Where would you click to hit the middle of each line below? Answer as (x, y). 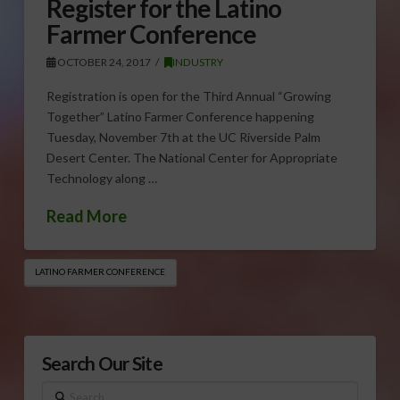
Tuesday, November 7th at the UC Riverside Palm (183, 137)
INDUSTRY (198, 62)
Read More (86, 216)
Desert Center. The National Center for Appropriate (192, 158)
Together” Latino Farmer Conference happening (180, 117)
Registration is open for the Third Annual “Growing (188, 96)
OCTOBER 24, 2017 (103, 62)
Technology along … (101, 179)
